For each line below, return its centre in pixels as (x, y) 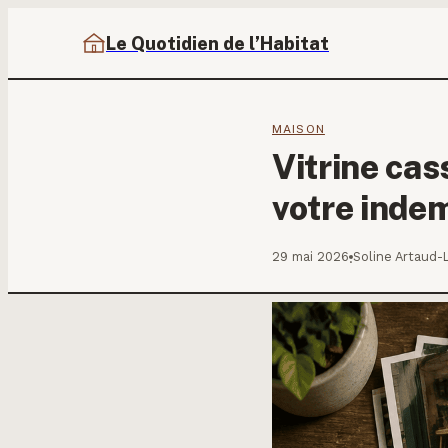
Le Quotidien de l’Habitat (217, 43)
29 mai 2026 (310, 256)
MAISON (298, 129)
